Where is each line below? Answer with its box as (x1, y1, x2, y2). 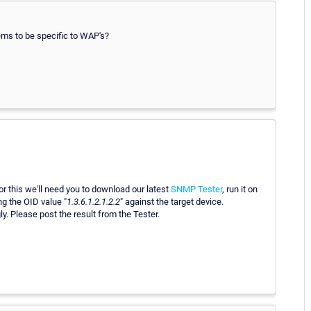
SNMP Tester (171, 183, 222, 194)
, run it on (222, 183, 258, 194)
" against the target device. (120, 196, 224, 207)
